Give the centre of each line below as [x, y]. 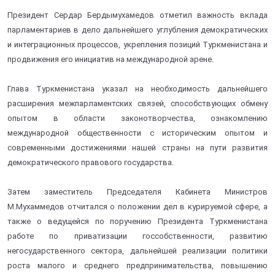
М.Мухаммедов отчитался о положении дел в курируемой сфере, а [137, 206]
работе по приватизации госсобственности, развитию [137, 236]
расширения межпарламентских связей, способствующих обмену [137, 103]
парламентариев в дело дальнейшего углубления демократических [137, 29]
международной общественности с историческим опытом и [137, 133]
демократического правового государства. [91, 162]
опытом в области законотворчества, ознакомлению [137, 118]
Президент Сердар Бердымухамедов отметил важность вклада [137, 15]
